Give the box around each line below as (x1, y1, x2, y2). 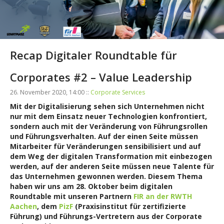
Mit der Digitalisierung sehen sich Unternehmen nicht (10, 101, 204, 111)
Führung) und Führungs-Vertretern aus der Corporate (10, 211, 202, 221)
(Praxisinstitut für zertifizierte (73, 201, 186, 211)
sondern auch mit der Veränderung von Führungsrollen (10, 121, 207, 131)
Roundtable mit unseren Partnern (10, 191, 133, 201)
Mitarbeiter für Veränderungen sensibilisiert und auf (10, 141, 201, 151)
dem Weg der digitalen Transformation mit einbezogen (10, 151, 212, 161)
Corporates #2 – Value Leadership (10, 69, 192, 84)
